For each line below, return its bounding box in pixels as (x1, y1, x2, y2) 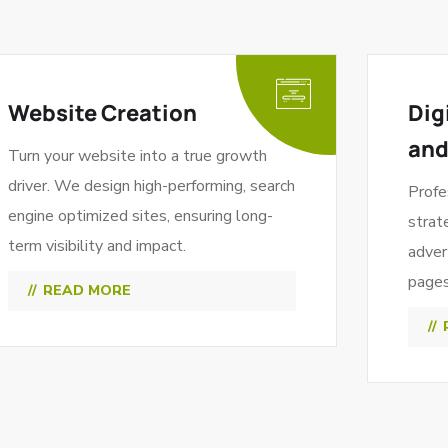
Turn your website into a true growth (7, 145, 267, 167)
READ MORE (42, 281, 131, 300)
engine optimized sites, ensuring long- (7, 205, 273, 227)
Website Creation (7, 98, 197, 128)
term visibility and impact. (7, 235, 186, 257)
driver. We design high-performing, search (7, 175, 295, 197)
